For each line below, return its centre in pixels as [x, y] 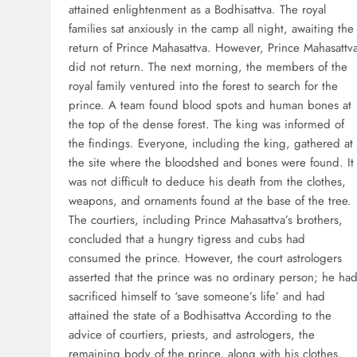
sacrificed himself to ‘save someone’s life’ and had [197, 297]
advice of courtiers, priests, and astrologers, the [192, 335]
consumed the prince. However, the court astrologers [205, 259]
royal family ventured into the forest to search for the [203, 86]
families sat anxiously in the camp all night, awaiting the [211, 29]
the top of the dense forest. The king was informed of [206, 125]
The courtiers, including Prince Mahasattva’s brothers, [206, 220]
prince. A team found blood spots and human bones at [210, 106]
